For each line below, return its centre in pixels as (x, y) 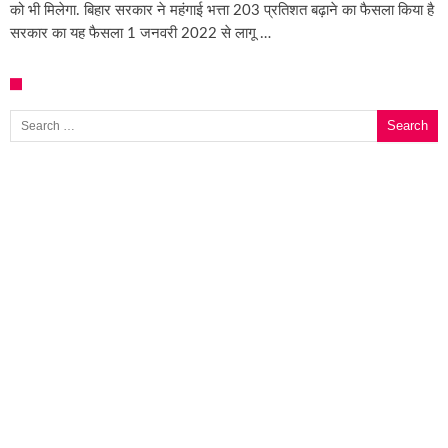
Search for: (19, 108)
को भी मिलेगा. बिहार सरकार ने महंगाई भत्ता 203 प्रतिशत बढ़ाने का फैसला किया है (222, 10)
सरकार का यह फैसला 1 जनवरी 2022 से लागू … (140, 33)
